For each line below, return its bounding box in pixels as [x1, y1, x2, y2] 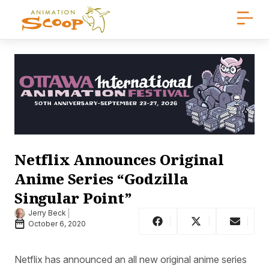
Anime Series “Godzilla [14, 168, 189, 189]
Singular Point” [14, 187, 132, 208]
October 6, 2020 [28, 219, 86, 229]
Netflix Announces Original [14, 149, 224, 169]
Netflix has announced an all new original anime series [14, 253, 247, 265]
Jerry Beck [28, 208, 66, 218]
